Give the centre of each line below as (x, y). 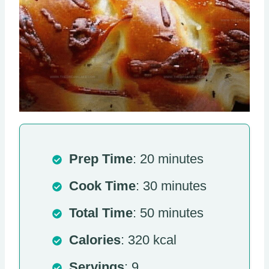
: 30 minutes (171, 186)
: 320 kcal (149, 240)
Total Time (101, 213)
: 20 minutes (168, 159)
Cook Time (102, 186)
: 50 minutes (168, 213)
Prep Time (101, 159)
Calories (95, 240)
